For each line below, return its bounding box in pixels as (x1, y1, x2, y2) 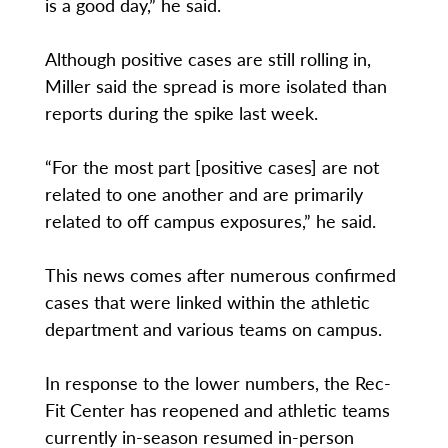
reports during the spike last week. (44, 100, 318, 126)
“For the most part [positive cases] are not (44, 154, 379, 180)
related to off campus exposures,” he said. (44, 208, 381, 234)
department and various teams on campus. (44, 316, 382, 342)
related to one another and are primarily (44, 181, 363, 207)
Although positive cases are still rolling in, (44, 46, 371, 72)
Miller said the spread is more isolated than (44, 73, 387, 99)
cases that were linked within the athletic (44, 289, 370, 315)
